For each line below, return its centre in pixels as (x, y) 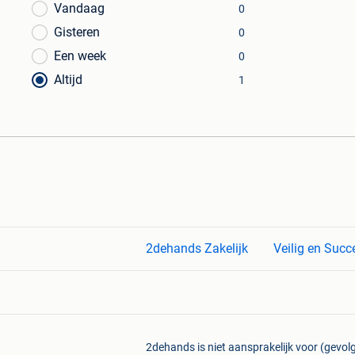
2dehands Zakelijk (197, 249)
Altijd (68, 80)
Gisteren (77, 32)
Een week (80, 56)
